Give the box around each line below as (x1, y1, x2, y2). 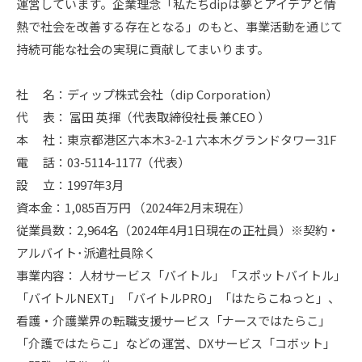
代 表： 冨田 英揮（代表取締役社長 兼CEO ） (16, 108, 270, 126)
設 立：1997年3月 (16, 176, 124, 194)
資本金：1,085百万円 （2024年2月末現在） (16, 199, 250, 217)
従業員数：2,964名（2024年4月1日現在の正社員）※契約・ (16, 221, 339, 239)
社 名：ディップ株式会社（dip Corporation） (16, 86, 278, 103)
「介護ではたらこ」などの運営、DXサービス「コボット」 (16, 335, 335, 352)
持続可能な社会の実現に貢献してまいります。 (16, 40, 269, 58)
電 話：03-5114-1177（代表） (16, 154, 190, 171)
